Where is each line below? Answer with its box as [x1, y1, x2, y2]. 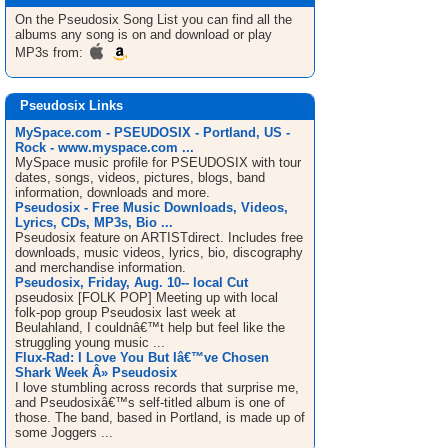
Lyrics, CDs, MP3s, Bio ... [15, 215, 173, 230]
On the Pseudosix [15, 12, 123, 27]
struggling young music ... [15, 335, 165, 350]
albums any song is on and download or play [15, 27, 272, 42]
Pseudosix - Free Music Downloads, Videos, [15, 200, 288, 215]
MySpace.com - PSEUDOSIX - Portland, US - [15, 125, 290, 140]
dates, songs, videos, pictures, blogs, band [15, 170, 265, 185]
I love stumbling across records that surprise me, [15, 380, 299, 395]
